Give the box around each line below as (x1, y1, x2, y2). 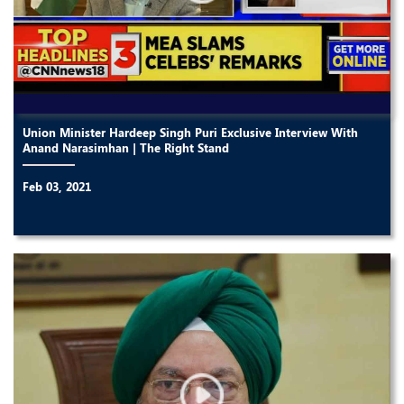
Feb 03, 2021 (23, 179, 91, 195)
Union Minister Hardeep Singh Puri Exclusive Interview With (23, 124, 358, 141)
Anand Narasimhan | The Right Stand (23, 140, 229, 156)
